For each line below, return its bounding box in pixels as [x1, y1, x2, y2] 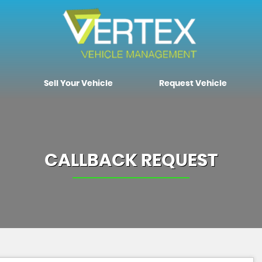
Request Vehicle [158, 80, 227, 88]
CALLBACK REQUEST [44, 152, 218, 170]
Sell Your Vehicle [44, 80, 113, 88]
